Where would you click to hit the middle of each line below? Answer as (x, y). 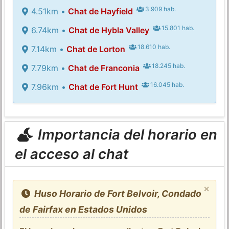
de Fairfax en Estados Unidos (84, 209)
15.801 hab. (177, 28)
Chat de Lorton (96, 49)
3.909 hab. (160, 9)
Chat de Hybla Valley (109, 30)
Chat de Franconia (104, 68)
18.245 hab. (168, 65)
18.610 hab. (153, 47)
